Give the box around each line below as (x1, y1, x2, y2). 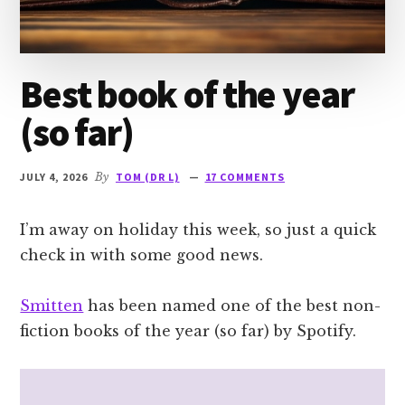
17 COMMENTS (204, 169, 286, 184)
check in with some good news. (20, 245, 264, 264)
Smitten (20, 296, 84, 315)
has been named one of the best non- (83, 296, 381, 315)
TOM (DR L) (115, 169, 180, 184)
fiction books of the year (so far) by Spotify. (20, 321, 357, 340)
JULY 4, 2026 (20, 169, 88, 184)
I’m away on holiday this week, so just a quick (20, 220, 377, 239)
